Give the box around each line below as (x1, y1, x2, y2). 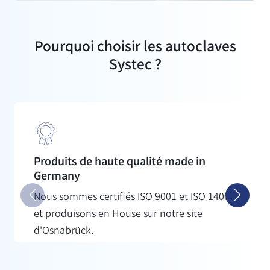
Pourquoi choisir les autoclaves (34, 37, 236, 59)
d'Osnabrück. (34, 223, 93, 239)
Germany (34, 168, 80, 186)
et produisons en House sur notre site (34, 206, 202, 222)
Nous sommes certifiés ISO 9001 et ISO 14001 (34, 189, 235, 206)
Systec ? (108, 55, 162, 77)
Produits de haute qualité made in (34, 153, 206, 171)
